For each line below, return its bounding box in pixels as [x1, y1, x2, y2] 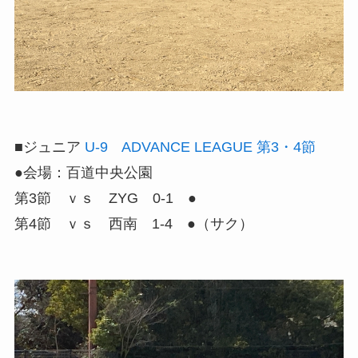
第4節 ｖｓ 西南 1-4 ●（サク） [14, 216, 253, 233]
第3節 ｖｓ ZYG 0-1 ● [14, 190, 197, 207]
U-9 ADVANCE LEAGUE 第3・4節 [84, 139, 316, 156]
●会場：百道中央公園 [14, 165, 153, 181]
